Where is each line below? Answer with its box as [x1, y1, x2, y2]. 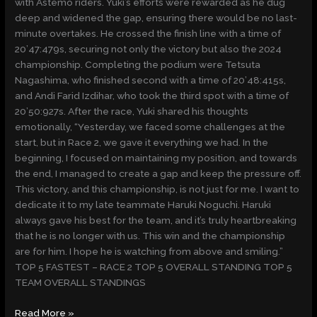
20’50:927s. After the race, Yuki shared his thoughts [15, 105, 249, 117]
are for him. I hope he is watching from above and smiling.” [15, 246, 284, 258]
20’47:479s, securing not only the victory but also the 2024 [15, 43, 282, 55]
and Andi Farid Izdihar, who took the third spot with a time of [15, 90, 289, 102]
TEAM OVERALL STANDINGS [15, 277, 146, 289]
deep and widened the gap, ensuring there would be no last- [15, 12, 298, 24]
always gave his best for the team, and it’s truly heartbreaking [15, 214, 297, 226]
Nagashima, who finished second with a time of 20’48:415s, [15, 74, 287, 86]
